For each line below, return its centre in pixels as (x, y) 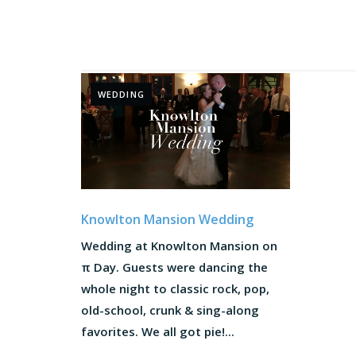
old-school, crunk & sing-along (170, 310)
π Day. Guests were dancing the (174, 267)
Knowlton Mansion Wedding (167, 219)
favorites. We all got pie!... (158, 331)
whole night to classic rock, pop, (175, 288)
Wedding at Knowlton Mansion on (179, 245)
